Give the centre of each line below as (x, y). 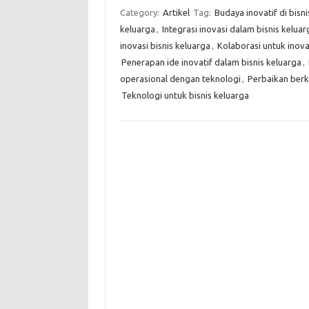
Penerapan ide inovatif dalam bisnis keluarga (211, 62)
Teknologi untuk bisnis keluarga (185, 95)
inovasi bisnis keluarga (165, 46)
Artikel (176, 12)
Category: (140, 12)
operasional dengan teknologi (180, 79)
